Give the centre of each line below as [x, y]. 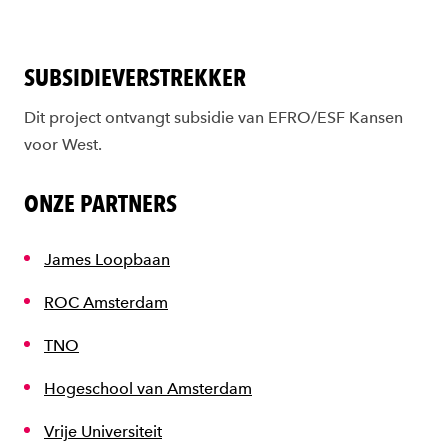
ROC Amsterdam [106, 302]
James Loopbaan [107, 259]
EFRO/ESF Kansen [335, 117]
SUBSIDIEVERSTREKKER [135, 77]
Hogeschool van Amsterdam [148, 388]
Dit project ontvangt [99, 117]
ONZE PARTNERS [100, 203]
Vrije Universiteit [103, 431]
